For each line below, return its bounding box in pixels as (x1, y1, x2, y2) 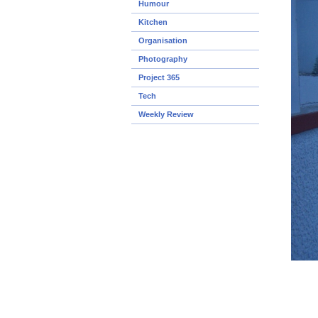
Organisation (138, 36, 187, 45)
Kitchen (138, 18, 168, 26)
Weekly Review (138, 110, 194, 119)
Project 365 (138, 73, 180, 82)
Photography (138, 55, 187, 63)
